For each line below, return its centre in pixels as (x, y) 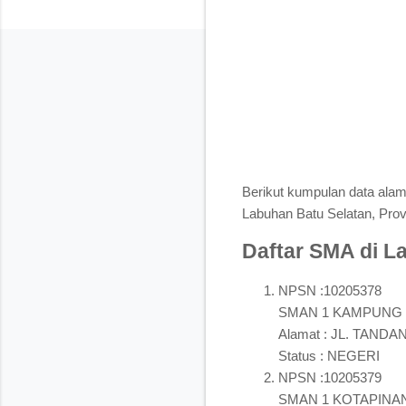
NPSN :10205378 (330, 290)
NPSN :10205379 (330, 377)
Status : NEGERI (329, 355)
